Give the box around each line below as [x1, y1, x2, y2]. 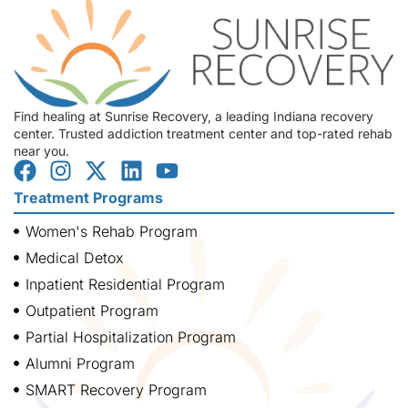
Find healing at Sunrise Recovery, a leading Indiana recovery [14, 107, 373, 124]
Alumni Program [25, 354, 135, 373]
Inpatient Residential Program [25, 275, 225, 294]
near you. [14, 142, 69, 158]
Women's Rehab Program [25, 222, 198, 241]
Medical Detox [25, 249, 124, 268]
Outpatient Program [25, 301, 158, 321]
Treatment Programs [14, 188, 163, 207]
